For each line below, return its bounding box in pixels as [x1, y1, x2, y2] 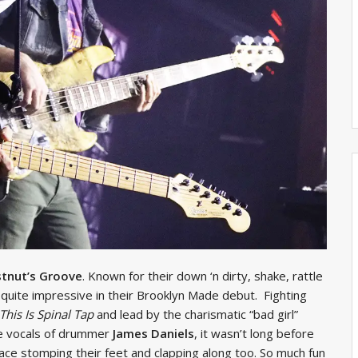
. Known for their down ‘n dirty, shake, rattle [82, 267, 323, 284]
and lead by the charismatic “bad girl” [93, 305, 298, 322]
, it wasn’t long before [194, 324, 314, 341]
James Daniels [113, 324, 194, 341]
